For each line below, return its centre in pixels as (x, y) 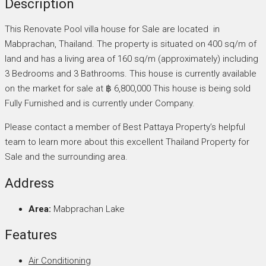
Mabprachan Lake (89, 209)
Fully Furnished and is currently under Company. (100, 104)
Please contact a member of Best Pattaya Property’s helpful (125, 127)
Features (31, 235)
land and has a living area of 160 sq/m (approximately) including (132, 59)
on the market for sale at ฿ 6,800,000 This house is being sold (128, 89)
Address (29, 183)
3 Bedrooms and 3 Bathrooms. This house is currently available (131, 74)
